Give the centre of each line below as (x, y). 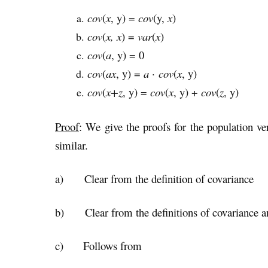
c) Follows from (98, 246)
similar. (71, 145)
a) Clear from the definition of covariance (154, 178)
